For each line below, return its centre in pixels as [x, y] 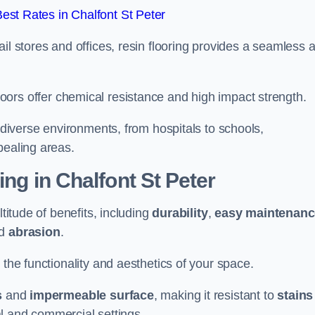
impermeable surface [92, 295]
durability [180, 213]
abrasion [34, 232]
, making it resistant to [216, 295]
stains [295, 295]
